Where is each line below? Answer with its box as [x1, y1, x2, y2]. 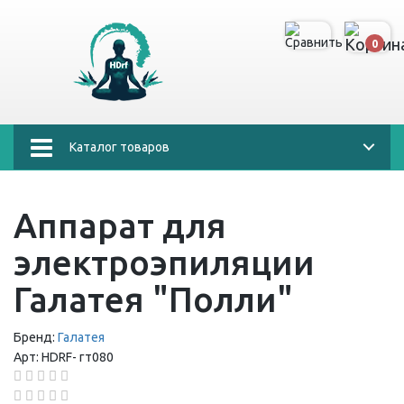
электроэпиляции [14, 243, 315, 281]
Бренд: [14, 330, 55, 344]
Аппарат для [14, 207, 226, 244]
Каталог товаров [69, 140, 170, 154]
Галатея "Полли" [14, 280, 293, 318]
